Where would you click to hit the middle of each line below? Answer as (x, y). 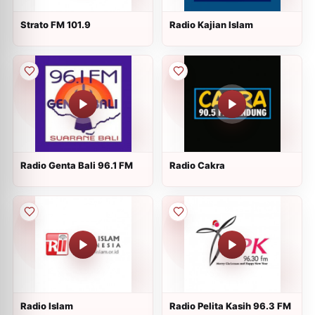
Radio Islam (47, 306)
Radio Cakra (197, 165)
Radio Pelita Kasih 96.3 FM (230, 306)
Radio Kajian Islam (211, 25)
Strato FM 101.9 (56, 25)
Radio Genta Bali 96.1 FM (77, 165)
